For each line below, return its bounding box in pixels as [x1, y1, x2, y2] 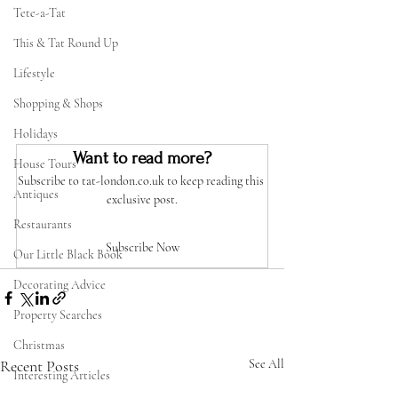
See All [249, 355, 284, 371]
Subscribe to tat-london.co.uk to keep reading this [18, 172, 267, 188]
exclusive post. [107, 191, 178, 207]
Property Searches [13, 307, 102, 323]
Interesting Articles [13, 368, 110, 384]
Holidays [13, 126, 58, 142]
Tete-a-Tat [13, 5, 66, 21]
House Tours [13, 156, 76, 172]
